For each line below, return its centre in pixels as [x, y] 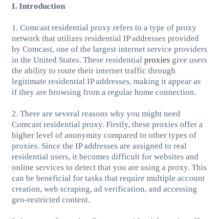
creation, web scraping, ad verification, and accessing [104, 189]
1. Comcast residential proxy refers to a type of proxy [104, 27]
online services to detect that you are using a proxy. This [109, 167]
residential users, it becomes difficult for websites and [105, 156]
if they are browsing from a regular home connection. [104, 92]
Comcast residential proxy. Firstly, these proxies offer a [107, 124]
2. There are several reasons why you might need [96, 113]
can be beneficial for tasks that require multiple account [108, 178]
